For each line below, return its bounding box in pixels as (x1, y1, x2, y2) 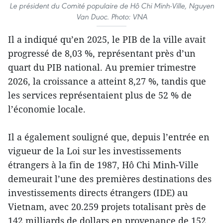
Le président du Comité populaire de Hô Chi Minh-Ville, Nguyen (9, 1, 214, 11)
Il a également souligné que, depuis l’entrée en (8, 131, 210, 143)
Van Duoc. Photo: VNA (76, 12, 147, 22)
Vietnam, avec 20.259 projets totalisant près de (8, 201, 206, 213)
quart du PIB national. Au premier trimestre (8, 61, 196, 74)
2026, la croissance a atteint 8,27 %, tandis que (8, 75, 206, 88)
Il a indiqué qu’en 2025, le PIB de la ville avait (8, 33, 206, 46)
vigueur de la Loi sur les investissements (8, 145, 181, 157)
